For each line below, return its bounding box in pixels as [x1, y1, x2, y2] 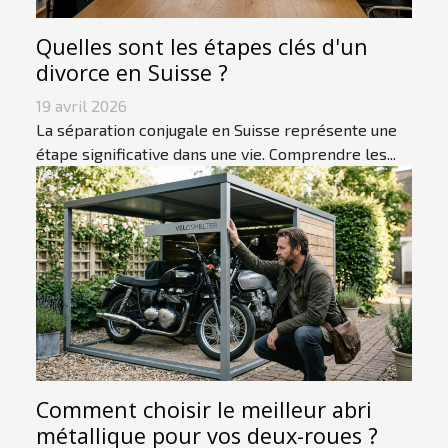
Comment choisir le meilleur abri [36, 395, 372, 425]
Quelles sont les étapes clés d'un [36, 32, 368, 62]
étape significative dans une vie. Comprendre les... [36, 144, 396, 164]
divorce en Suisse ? [36, 58, 228, 88]
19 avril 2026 [36, 96, 127, 116]
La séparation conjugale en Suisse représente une [36, 120, 397, 140]
